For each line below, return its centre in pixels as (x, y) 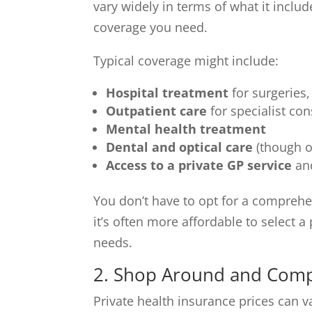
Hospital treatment (167, 93)
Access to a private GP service (199, 165)
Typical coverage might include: (186, 61)
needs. (113, 243)
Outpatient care (157, 111)
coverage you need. (151, 28)
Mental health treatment (186, 129)
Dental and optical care (180, 147)
